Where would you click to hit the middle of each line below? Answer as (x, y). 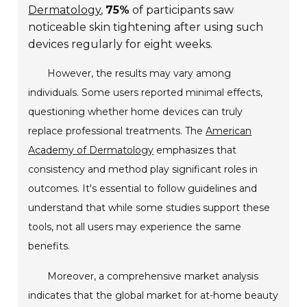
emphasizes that (195, 150)
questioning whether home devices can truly (136, 112)
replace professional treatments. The (117, 131)
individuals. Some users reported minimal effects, (146, 93)
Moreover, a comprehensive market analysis (153, 277)
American (229, 131)
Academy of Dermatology (91, 150)
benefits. (49, 246)
